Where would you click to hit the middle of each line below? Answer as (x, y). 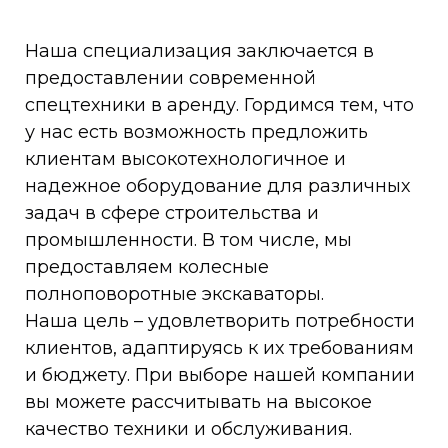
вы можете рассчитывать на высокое (198, 402)
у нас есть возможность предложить (196, 132)
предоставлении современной (170, 78)
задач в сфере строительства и (172, 213)
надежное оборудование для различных (217, 186)
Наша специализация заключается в (199, 51)
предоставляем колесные (147, 267)
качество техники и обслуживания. (191, 429)
